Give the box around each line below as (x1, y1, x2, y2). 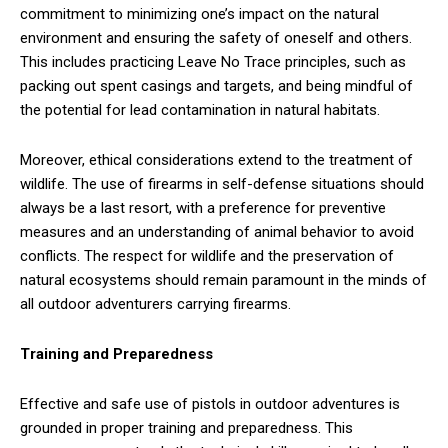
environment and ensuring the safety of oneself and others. (20, 29, 412, 48)
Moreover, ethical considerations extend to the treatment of (20, 151, 413, 170)
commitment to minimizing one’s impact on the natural (20, 5, 379, 24)
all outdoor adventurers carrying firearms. (20, 295, 291, 314)
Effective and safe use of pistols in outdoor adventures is (20, 395, 400, 414)
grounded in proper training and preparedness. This (20, 419, 353, 438)
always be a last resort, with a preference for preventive (20, 199, 386, 218)
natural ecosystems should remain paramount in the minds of (20, 271, 427, 290)
